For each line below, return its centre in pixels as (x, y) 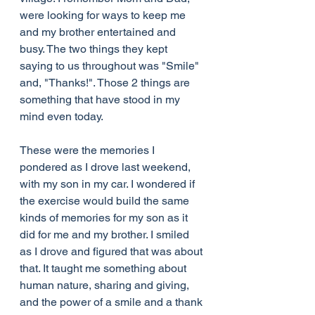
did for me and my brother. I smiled (106, 234)
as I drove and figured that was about (112, 251)
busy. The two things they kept (95, 49)
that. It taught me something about (104, 268)
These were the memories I (89, 150)
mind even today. (62, 116)
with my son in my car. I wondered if (109, 184)
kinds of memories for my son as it (105, 218)
